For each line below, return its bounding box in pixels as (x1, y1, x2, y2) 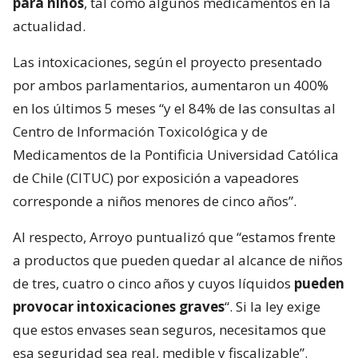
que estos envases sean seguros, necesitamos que (13, 320, 326, 340)
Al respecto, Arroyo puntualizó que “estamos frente (13, 228, 336, 247)
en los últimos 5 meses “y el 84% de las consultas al (13, 99, 336, 118)
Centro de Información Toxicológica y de (13, 122, 268, 141)
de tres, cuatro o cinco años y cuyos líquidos (13, 274, 294, 293)
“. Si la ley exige (225, 297, 320, 316)
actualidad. (13, 17, 86, 36)
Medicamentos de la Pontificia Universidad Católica (13, 145, 339, 165)
